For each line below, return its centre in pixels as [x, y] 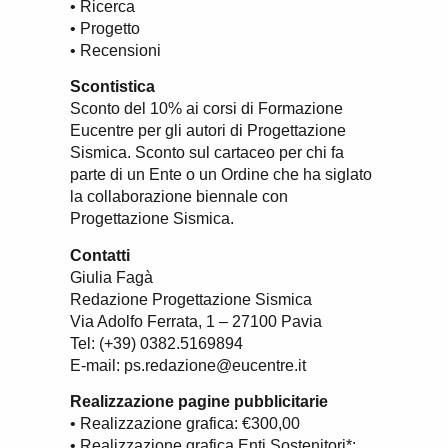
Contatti [100, 255]
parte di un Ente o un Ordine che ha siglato [221, 175]
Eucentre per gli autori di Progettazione [208, 131]
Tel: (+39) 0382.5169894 [156, 343]
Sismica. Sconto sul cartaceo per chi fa [207, 153]
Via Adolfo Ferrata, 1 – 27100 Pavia [196, 321]
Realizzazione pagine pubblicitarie [199, 402]
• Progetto [105, 28]
